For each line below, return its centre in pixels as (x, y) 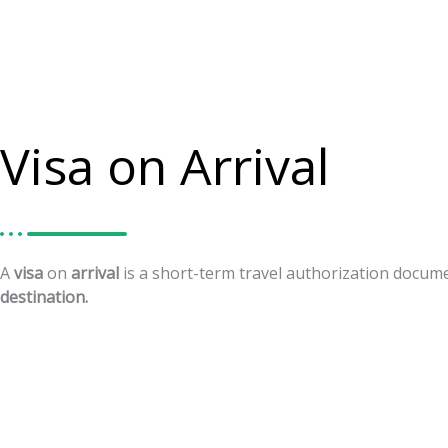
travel (260, 273)
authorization (337, 273)
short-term (193, 273)
